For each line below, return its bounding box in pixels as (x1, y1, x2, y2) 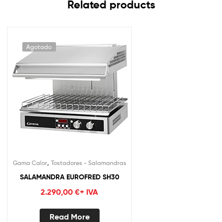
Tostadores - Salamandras (51, 159, 126, 166)
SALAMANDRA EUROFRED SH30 (19, 172, 119, 181)
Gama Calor (12, 159, 47, 166)
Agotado (26, 43, 52, 51)
